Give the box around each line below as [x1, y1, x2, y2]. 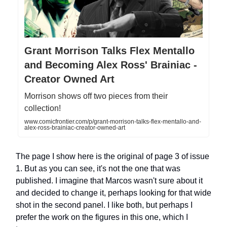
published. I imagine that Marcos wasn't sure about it [16, 176, 203, 185]
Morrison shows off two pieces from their [24, 92, 168, 101]
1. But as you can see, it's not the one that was [16, 164, 180, 173]
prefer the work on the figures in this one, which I [16, 213, 188, 222]
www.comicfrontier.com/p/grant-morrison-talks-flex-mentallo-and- [24, 118, 201, 126]
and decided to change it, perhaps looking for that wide [16, 188, 211, 198]
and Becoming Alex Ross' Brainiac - [24, 59, 197, 71]
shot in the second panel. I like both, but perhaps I [16, 201, 193, 210]
